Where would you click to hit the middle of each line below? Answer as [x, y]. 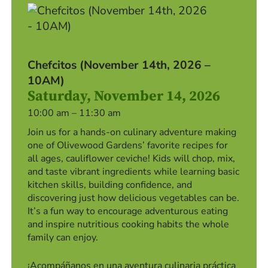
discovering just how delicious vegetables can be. [134, 198]
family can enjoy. [63, 237]
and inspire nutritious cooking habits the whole [129, 224]
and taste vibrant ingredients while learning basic [134, 171]
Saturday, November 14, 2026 [124, 96]
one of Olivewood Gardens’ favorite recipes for [128, 145]
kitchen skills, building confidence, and [110, 185]
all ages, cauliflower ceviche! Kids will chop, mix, [132, 158]
